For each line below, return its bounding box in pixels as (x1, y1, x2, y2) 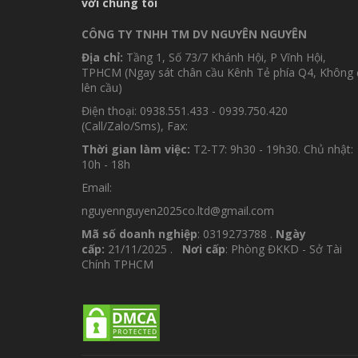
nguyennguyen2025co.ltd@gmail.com (82, 202, 274, 218)
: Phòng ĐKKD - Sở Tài (225, 241, 342, 257)
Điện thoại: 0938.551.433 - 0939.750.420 (82, 102, 288, 118)
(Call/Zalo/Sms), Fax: (82, 117, 188, 133)
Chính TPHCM (82, 256, 153, 272)
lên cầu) (82, 79, 122, 95)
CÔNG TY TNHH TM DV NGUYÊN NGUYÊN (82, 26, 307, 42)
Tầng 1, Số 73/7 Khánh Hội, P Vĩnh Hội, (123, 49, 326, 65)
